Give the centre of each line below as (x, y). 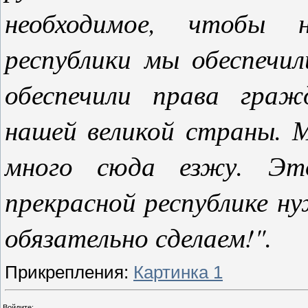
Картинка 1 (178, 272)
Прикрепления (64, 272)
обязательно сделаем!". (139, 236)
